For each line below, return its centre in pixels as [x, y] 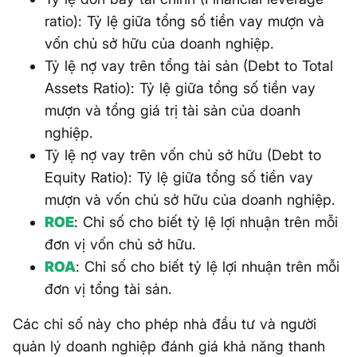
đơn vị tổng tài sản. [108, 289]
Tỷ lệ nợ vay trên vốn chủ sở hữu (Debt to [183, 155]
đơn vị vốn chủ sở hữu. [120, 244]
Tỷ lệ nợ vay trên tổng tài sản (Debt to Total [189, 66]
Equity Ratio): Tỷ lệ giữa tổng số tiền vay [179, 177]
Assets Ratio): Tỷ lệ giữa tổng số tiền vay [180, 88]
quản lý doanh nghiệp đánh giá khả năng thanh [169, 346]
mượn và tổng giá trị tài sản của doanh [173, 110]
